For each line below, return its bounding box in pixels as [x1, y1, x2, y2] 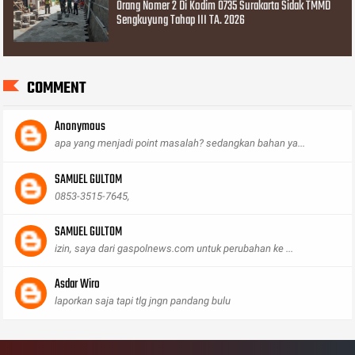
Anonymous [55, 116, 106, 138]
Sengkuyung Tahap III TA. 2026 [116, 10, 246, 32]
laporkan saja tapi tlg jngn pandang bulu [55, 295, 231, 307]
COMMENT [27, 75, 86, 101]
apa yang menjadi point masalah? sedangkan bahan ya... [55, 137, 306, 150]
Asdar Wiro [55, 274, 101, 295]
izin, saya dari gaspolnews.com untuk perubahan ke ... [55, 242, 294, 254]
